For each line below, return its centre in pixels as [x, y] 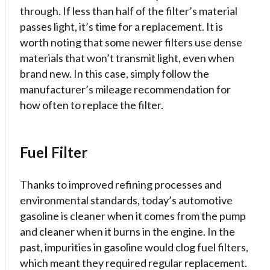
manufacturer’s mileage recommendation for [125, 89]
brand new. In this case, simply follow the [115, 74]
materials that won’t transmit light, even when [127, 58]
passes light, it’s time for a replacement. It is [121, 27]
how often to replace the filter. [92, 105]
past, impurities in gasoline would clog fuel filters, [134, 247]
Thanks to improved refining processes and [121, 184]
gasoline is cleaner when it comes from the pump [133, 216]
